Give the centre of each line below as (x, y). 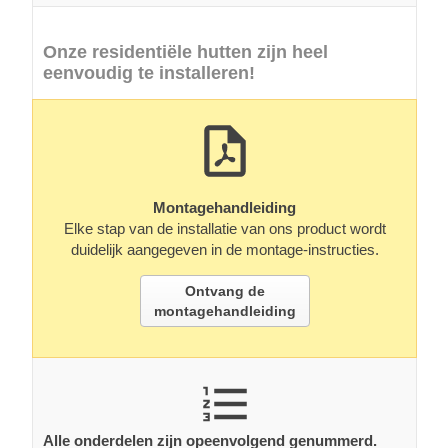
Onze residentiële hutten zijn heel (185, 52)
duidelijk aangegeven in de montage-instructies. (224, 250)
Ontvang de (224, 291)
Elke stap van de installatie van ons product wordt (224, 229)
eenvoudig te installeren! (149, 73)
